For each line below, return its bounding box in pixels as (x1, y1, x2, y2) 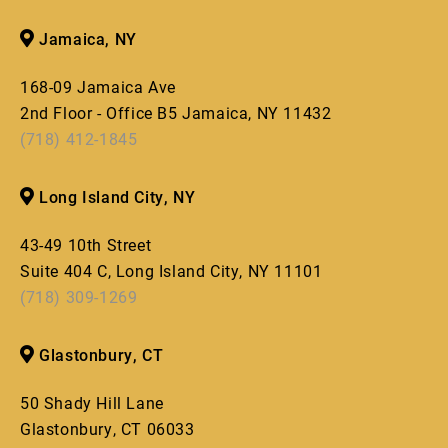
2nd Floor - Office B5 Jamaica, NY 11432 (20, 102, 332, 124)
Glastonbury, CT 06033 (20, 418, 195, 440)
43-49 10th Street (20, 234, 152, 256)
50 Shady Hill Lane (20, 392, 164, 414)
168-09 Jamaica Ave (20, 76, 176, 98)
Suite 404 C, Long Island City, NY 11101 (20, 260, 323, 282)
